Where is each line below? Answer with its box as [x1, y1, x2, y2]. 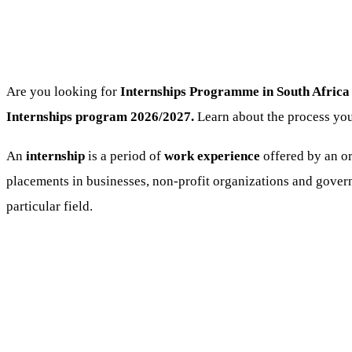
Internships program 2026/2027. [6, 109, 197, 125]
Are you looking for [6, 84, 120, 100]
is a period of [85, 148, 164, 163]
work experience [164, 148, 260, 163]
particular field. [6, 198, 93, 214]
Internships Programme [120, 84, 259, 100]
